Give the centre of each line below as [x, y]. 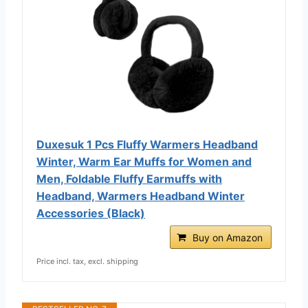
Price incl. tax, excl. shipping [87, 261]
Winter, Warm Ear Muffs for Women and [144, 161]
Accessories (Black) [91, 213]
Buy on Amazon [228, 237]
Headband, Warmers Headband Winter [141, 196]
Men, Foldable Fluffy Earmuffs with [129, 178]
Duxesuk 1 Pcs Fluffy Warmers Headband [147, 144]
